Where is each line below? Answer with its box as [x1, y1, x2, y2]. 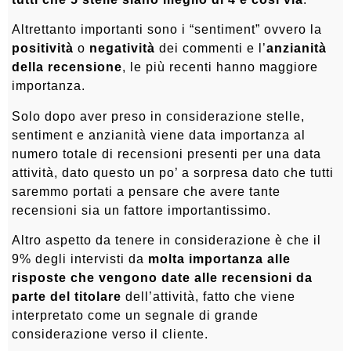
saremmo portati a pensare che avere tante [12, 184, 280, 198]
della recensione [12, 60, 122, 74]
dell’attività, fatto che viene [121, 289, 295, 303]
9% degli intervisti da [12, 251, 148, 266]
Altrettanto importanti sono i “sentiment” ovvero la [12, 23, 322, 37]
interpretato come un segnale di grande [12, 308, 259, 322]
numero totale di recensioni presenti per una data [12, 147, 321, 161]
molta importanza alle [148, 251, 291, 266]
